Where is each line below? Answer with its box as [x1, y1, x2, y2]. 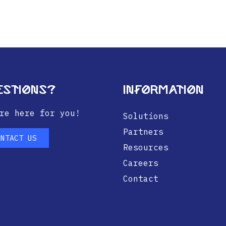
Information [123, 82, 204, 97]
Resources [123, 142, 168, 152]
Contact [123, 173, 158, 184]
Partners [123, 126, 163, 137]
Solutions [123, 110, 168, 121]
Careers [123, 157, 158, 168]
